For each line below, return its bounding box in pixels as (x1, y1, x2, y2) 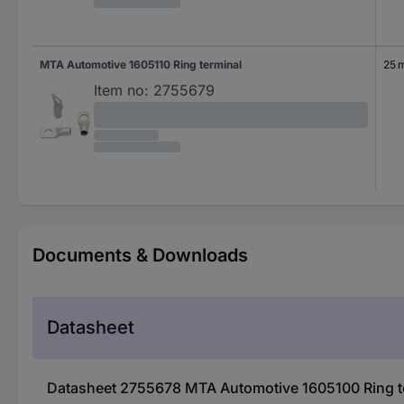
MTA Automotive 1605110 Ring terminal (40, 57, 242, 71)
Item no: (94, 80, 149, 99)
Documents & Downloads (32, 243, 248, 266)
